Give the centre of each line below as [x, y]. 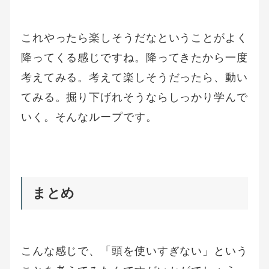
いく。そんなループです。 [89, 116]
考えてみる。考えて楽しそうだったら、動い [134, 77]
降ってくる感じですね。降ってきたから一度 [134, 57]
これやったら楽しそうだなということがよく [134, 37]
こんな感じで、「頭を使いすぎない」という [134, 251]
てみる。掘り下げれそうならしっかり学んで [134, 97]
